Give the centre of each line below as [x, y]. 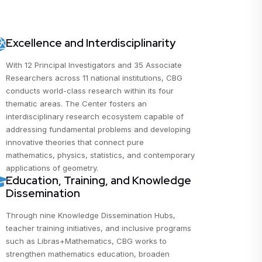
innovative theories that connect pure [75, 142]
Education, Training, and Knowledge [99, 180]
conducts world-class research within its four [90, 91]
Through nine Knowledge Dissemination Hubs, [91, 215]
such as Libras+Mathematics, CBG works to [87, 241]
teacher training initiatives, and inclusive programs [99, 228]
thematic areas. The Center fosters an [77, 104]
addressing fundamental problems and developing [99, 129]
